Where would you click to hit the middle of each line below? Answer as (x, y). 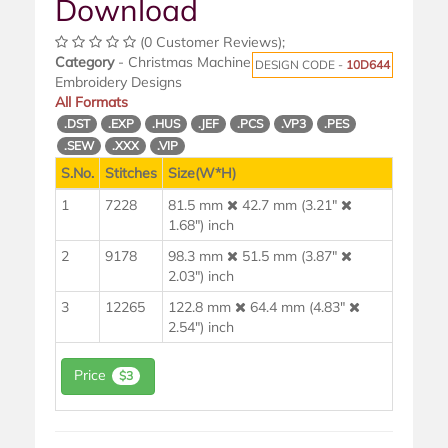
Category (84, 62)
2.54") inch (201, 327)
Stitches (131, 173)
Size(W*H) (202, 173)
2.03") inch (201, 276)
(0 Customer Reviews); (210, 42)
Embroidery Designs (118, 82)
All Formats (91, 102)
